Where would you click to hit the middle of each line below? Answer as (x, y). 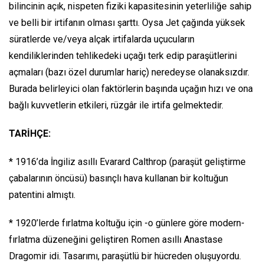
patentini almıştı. (42, 195)
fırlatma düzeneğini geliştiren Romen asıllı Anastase (116, 240)
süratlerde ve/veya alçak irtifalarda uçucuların (102, 39)
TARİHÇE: (30, 133)
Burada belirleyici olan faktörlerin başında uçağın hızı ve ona (131, 89)
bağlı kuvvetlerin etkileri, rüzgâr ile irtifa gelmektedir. (116, 105)
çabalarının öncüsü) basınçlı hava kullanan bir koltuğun (118, 178)
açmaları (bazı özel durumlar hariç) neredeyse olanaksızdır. (129, 72)
